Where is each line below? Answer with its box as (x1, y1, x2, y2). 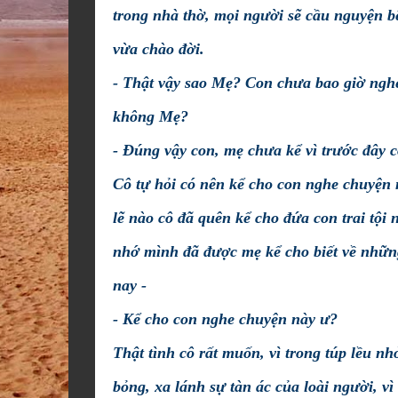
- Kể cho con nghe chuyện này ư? (113, 310, 338, 328)
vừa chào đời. (113, 40, 204, 58)
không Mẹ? (113, 107, 188, 125)
